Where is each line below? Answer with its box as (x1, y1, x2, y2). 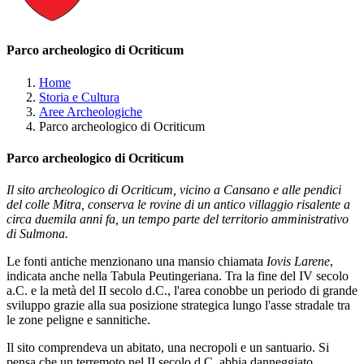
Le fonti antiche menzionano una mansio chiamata (6, 254, 266, 269)
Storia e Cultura (39, 89, 119, 104)
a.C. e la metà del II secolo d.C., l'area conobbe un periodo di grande (6, 284, 357, 298)
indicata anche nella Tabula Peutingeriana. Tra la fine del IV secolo (6, 269, 349, 284)
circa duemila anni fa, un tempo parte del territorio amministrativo (6, 212, 349, 227)
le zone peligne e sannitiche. (6, 313, 150, 327)
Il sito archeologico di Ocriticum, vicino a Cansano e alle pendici (6, 183, 341, 197)
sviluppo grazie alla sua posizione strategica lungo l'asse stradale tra (6, 298, 350, 313)
